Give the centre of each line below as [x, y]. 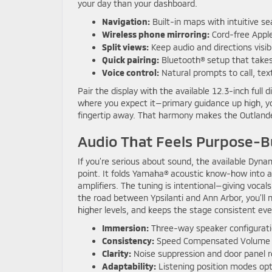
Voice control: [131, 73]
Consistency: [128, 241]
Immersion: [125, 228]
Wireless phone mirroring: [156, 34]
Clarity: [117, 253]
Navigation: [126, 22]
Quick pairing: [131, 60]
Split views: [125, 47]
